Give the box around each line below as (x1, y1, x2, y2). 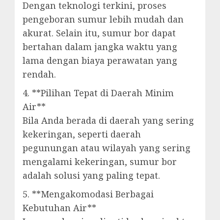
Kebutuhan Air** (23, 202, 96, 214)
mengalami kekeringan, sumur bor (23, 156, 177, 167)
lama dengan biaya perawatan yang (23, 55, 177, 66)
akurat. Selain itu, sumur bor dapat (23, 27, 176, 39)
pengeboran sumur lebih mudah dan (23, 13, 184, 25)
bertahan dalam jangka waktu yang (23, 41, 177, 53)
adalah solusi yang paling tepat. (23, 169, 160, 181)
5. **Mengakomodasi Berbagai (23, 188, 154, 200)
